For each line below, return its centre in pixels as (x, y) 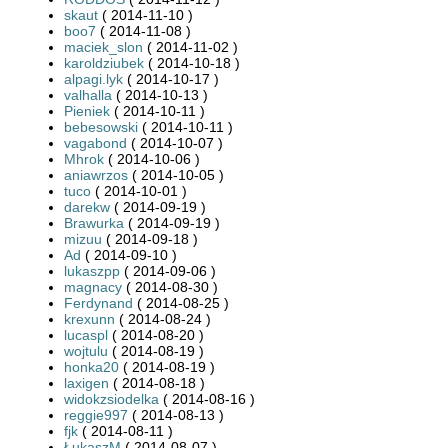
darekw (87, 206)
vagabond (95, 142)
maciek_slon (103, 46)
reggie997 (96, 414)
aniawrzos (96, 174)
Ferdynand (98, 302)
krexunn (89, 318)
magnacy (93, 286)
